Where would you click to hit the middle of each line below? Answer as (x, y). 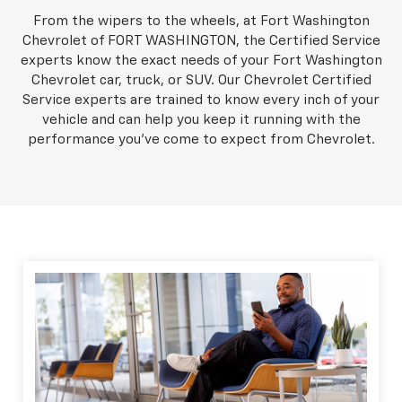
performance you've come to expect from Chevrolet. (201, 139)
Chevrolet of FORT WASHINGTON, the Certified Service (201, 40)
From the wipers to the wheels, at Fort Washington (201, 21)
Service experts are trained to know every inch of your (201, 100)
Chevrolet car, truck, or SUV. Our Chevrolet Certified (201, 80)
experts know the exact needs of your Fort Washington (201, 60)
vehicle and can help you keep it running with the (201, 119)
